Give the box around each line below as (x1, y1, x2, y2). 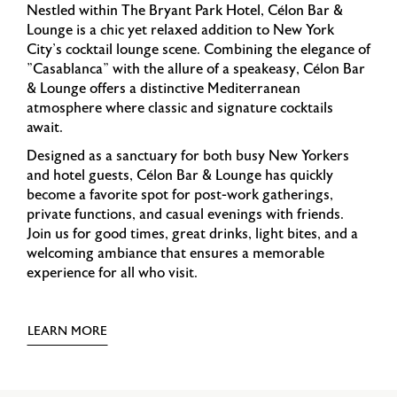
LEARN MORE (27, 324, 107, 339)
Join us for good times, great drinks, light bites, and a (27, 226, 358, 243)
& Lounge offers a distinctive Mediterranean (27, 81, 300, 97)
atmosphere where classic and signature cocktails (27, 100, 333, 117)
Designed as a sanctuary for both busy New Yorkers (27, 148, 349, 165)
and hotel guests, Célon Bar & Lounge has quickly (27, 167, 333, 184)
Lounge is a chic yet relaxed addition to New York (27, 22, 334, 39)
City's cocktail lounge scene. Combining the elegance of (27, 42, 370, 58)
